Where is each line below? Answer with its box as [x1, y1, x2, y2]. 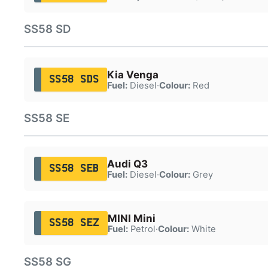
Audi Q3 [106, 157, 148, 170]
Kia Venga [106, 68, 159, 81]
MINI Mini [107, 212, 156, 224]
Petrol [127, 223, 156, 234]
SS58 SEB [48, 163, 99, 173]
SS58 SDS [48, 74, 99, 84]
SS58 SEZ [48, 218, 100, 228]
